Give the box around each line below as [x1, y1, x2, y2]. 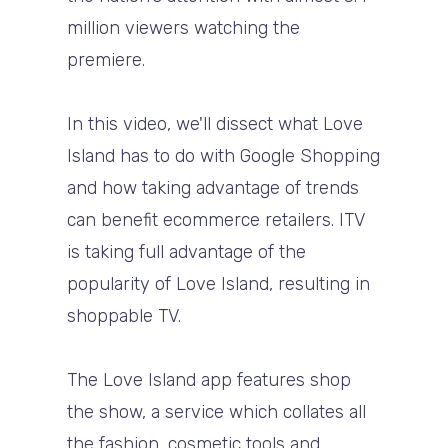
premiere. [67, 48, 146, 71]
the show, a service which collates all [67, 400, 367, 423]
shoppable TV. [67, 304, 182, 327]
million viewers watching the [67, 16, 301, 39]
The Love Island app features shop [67, 368, 352, 391]
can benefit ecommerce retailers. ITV [67, 208, 365, 231]
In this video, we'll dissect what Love [67, 112, 364, 135]
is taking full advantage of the [67, 240, 307, 263]
